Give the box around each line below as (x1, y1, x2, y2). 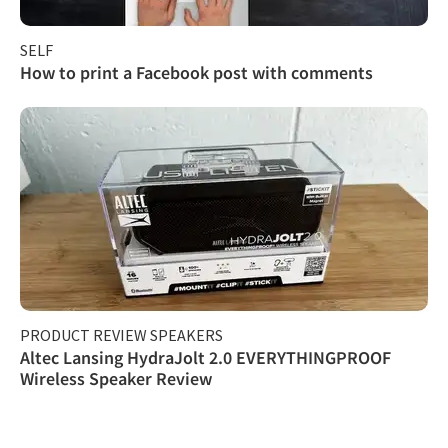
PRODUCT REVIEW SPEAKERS (20, 324, 223, 345)
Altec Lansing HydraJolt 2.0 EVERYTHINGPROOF (20, 345, 391, 369)
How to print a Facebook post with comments (20, 60, 373, 84)
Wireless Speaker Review (20, 366, 212, 390)
